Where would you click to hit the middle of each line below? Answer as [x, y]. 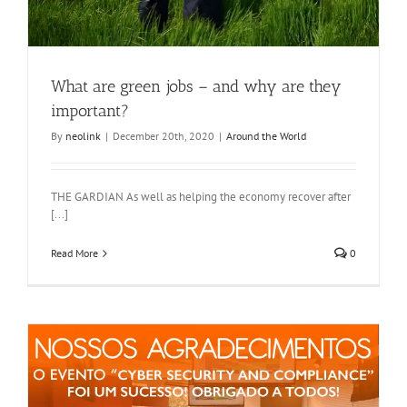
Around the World [266, 136]
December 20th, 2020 [164, 136]
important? [90, 111]
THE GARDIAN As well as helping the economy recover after [201, 197]
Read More [74, 253]
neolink [83, 136]
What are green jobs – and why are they [196, 87]
